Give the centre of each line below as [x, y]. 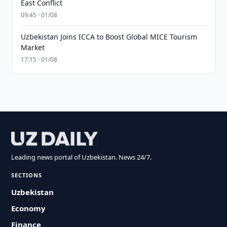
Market [33, 47]
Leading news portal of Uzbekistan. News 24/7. [82, 157]
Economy [29, 208]
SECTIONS [27, 175]
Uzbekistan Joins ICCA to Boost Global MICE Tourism [109, 37]
